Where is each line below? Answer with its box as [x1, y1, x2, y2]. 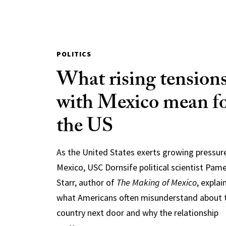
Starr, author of [56, 177, 117, 188]
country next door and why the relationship [56, 207, 218, 218]
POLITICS [56, 49, 91, 59]
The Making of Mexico [116, 177, 197, 188]
